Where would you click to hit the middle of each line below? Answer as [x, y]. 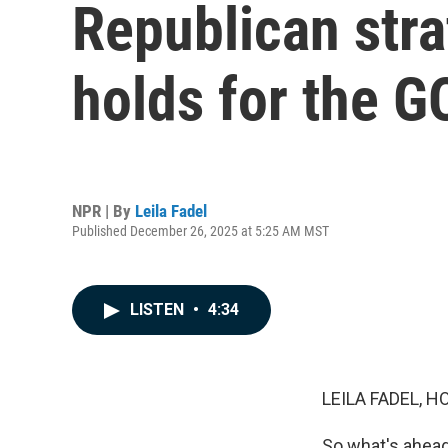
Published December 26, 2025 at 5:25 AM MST [200, 230]
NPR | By [103, 210]
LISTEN [159, 309]
